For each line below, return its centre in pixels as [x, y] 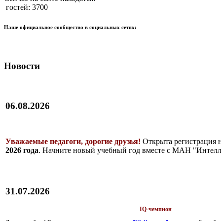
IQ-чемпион [155, 209]
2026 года [22, 150]
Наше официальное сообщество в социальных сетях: [70, 27]
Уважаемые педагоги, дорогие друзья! [73, 142]
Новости [22, 66]
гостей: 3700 [26, 7]
